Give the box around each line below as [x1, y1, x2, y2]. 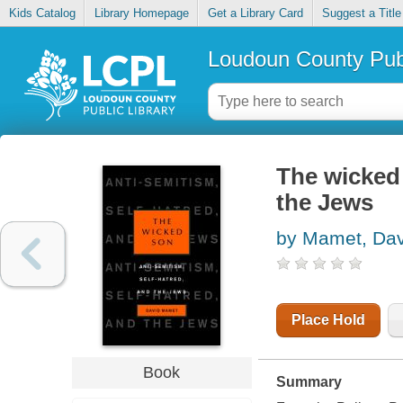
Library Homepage [94, 6, 189, 21]
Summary [275, 374, 342, 390]
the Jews [275, 190, 373, 216]
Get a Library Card [207, 6, 303, 21]
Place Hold [291, 312, 365, 328]
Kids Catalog [8, 6, 76, 21]
